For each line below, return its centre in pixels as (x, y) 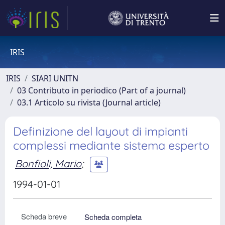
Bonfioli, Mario (48, 163)
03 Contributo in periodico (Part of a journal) (101, 90)
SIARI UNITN (55, 78)
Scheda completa (113, 217)
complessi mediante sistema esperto (111, 145)
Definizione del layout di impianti (100, 131)
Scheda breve (44, 216)
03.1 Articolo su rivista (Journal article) (89, 102)
